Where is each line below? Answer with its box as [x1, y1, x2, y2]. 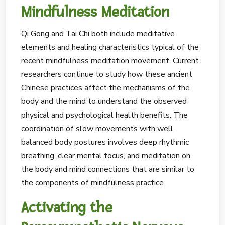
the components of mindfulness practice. [21, 177, 165, 188]
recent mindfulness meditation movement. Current [21, 55, 199, 66]
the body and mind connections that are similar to [21, 164, 194, 175]
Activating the [21, 198, 113, 217]
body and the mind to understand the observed [21, 96, 187, 107]
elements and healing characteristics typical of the [21, 42, 199, 53]
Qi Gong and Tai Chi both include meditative [21, 28, 175, 39]
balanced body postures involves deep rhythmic [21, 137, 189, 148]
